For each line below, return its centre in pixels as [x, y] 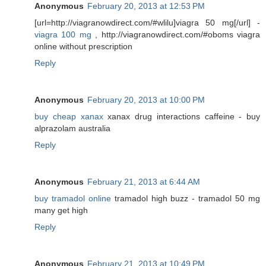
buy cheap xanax [69, 116]
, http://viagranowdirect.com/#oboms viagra [176, 34]
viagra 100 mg [63, 34]
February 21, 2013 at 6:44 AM [144, 181]
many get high [61, 210]
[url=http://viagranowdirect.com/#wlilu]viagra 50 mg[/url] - [147, 22]
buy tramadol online [73, 198]
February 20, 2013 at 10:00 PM [146, 99]
